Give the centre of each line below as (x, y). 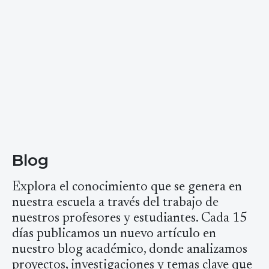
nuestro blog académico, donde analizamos (130, 249)
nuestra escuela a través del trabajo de (115, 203)
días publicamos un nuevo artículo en (114, 234)
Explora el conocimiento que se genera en (127, 187)
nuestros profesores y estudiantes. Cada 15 (129, 218)
